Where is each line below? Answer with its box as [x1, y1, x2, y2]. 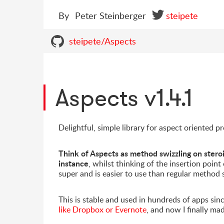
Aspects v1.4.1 [55, 82, 192, 112]
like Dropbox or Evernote [58, 204, 146, 215]
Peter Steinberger [75, 9, 146, 21]
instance [58, 157, 88, 169]
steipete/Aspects [69, 35, 136, 47]
